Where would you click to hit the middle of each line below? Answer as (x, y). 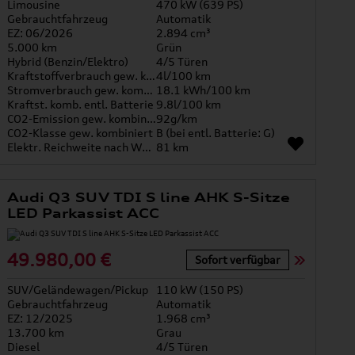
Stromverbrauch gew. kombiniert (149, 90)
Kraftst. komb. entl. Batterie (81, 105)
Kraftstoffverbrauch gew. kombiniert (151, 76)
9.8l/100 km (189, 105)
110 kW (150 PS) (200, 290)
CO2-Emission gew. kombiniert (152, 119)
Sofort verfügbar (238, 259)
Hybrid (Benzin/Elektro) (68, 62)
